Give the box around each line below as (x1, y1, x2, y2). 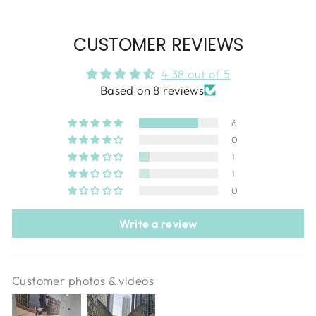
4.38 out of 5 (161, 66, 231, 82)
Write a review (119, 217, 197, 231)
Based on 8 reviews (99, 83, 205, 98)
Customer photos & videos (12, 273, 154, 288)
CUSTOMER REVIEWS (73, 32, 243, 58)
